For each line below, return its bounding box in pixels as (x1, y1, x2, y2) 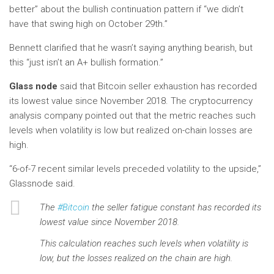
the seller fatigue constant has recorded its (89, 201, 261, 213)
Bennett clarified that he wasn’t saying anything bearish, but (9, 42, 253, 53)
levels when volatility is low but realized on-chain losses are (9, 124, 253, 136)
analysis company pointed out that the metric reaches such (9, 109, 256, 121)
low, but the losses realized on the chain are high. (40, 253, 232, 264)
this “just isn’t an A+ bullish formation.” (9, 56, 163, 68)
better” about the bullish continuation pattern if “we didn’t (9, 3, 243, 15)
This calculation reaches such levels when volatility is (40, 238, 248, 249)
